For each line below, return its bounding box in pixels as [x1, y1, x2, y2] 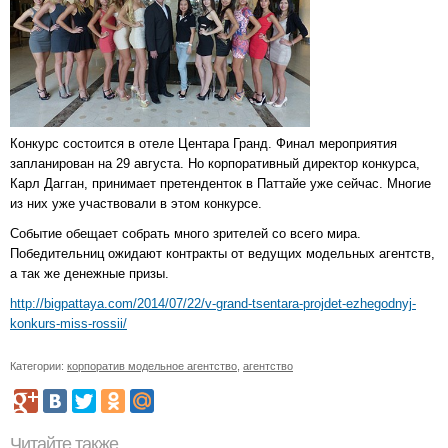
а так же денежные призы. [10, 266, 169, 282]
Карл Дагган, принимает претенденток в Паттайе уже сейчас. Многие [10, 176, 431, 192]
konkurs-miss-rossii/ [10, 316, 127, 332]
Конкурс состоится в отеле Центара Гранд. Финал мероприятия [10, 136, 397, 152]
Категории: [10, 360, 67, 373]
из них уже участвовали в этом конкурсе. [10, 196, 262, 212]
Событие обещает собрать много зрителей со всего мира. [10, 226, 361, 242]
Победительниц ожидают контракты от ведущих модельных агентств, [10, 246, 435, 262]
